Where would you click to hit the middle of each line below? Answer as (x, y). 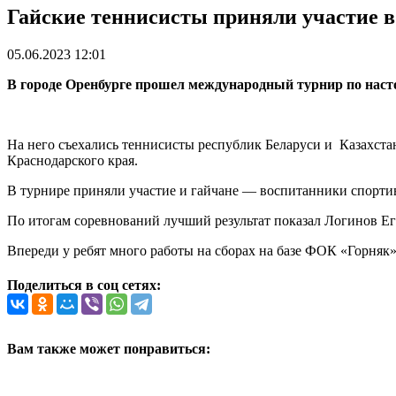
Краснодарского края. (72, 160)
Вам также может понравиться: (109, 349)
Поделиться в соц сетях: (84, 286)
